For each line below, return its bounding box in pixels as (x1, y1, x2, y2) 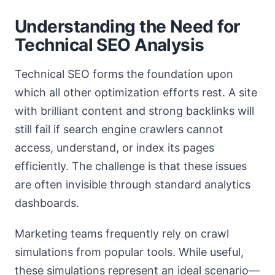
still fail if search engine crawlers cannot (15, 123, 223, 136)
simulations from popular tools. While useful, (15, 246, 244, 258)
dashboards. (15, 196, 79, 209)
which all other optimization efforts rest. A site (15, 86, 257, 99)
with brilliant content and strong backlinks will (15, 104, 254, 117)
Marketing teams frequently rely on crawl (15, 227, 229, 240)
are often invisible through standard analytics (15, 178, 250, 191)
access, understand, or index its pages (15, 141, 214, 154)
